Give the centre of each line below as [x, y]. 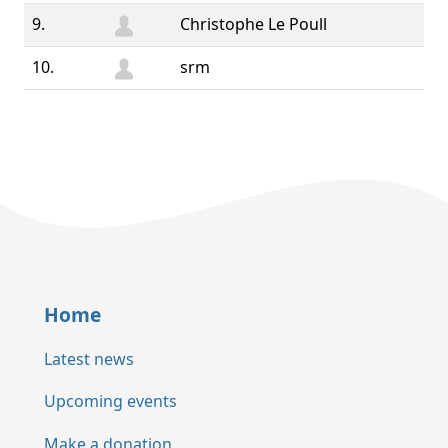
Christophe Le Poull [253, 24]
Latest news [89, 358]
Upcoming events [110, 401]
